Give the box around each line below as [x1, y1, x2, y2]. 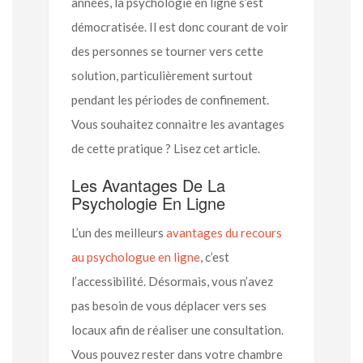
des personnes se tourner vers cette [71, 43, 263, 58]
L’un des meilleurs [71, 224, 166, 240]
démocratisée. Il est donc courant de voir [71, 19, 288, 34]
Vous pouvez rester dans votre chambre [71, 346, 283, 361]
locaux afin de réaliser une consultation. [71, 322, 284, 337]
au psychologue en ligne [71, 249, 200, 264]
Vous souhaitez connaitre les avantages [71, 116, 284, 131]
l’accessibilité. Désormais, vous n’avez [71, 273, 273, 288]
